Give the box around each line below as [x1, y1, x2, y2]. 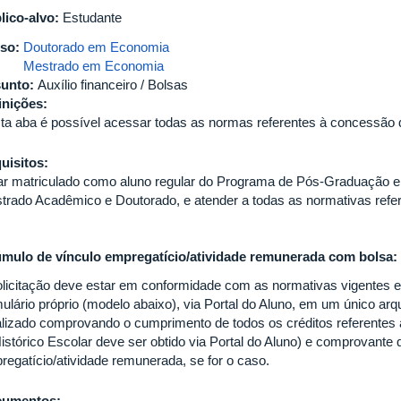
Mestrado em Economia [23, 58, 164, 74]
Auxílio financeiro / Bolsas [38, 77, 188, 93]
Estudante [63, 10, 122, 26]
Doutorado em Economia [23, 39, 169, 55]
